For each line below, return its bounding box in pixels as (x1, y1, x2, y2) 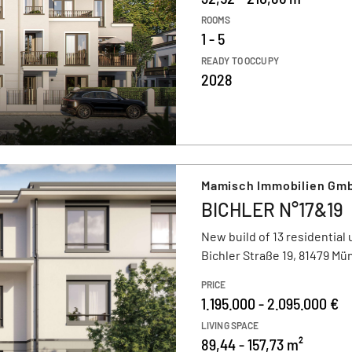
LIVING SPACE (201, 320, 259, 331)
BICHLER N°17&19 (201, 198, 343, 221)
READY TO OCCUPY (201, 55, 279, 66)
